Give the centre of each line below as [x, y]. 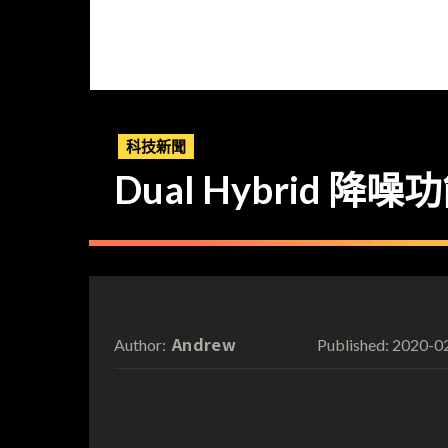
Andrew [204, 343]
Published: [352, 344]
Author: [140, 344]
